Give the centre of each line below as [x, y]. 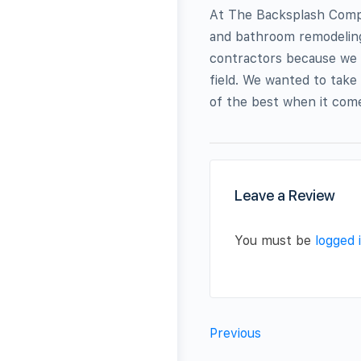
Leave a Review [285, 195]
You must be [275, 240]
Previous [235, 333]
